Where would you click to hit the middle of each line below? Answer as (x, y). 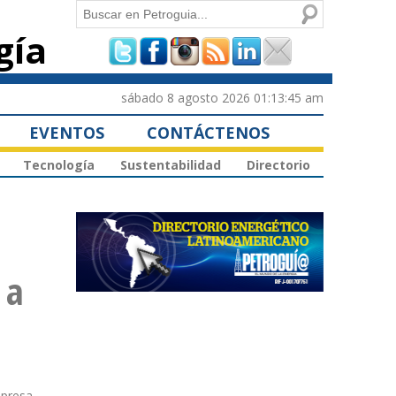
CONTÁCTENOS (208, 132)
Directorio (278, 165)
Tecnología (59, 165)
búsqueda (126, 98)
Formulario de (153, 50)
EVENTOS (67, 132)
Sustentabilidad (171, 165)
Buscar (98, 11)
